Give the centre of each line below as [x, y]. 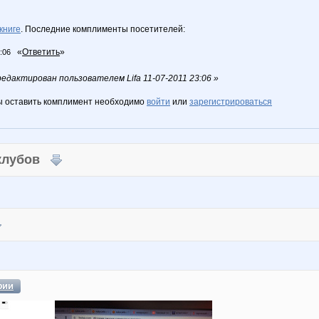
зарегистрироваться [231, 102]
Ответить [41, 52]
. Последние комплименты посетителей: [103, 29]
